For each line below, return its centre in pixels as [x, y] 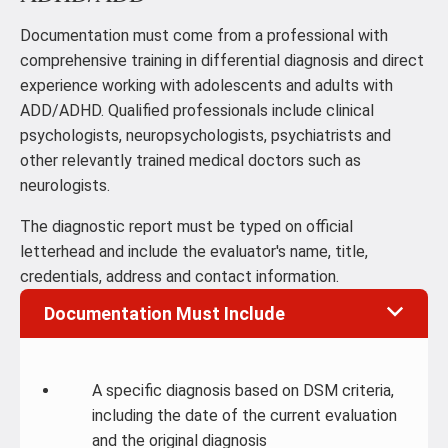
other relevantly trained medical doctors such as [190, 160]
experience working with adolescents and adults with [206, 85]
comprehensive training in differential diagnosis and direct [222, 60]
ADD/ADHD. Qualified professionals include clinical [197, 110]
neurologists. [65, 185]
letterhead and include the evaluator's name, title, [194, 251]
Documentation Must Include [164, 313]
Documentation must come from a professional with [204, 35]
